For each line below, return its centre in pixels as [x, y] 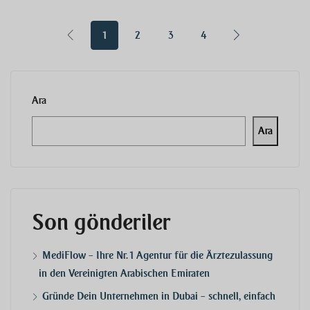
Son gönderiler [101, 223]
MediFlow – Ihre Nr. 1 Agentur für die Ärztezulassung [157, 256]
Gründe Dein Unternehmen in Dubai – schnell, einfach [159, 297]
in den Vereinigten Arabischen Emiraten [124, 274]
